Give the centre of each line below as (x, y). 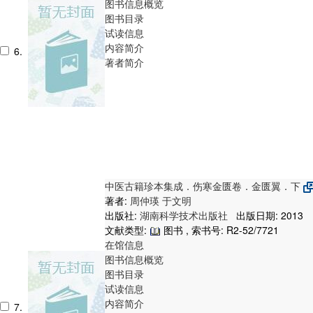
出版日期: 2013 (267, 215)
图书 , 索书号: (194, 230)
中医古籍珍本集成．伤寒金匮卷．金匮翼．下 (204, 185)
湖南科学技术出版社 (185, 215)
